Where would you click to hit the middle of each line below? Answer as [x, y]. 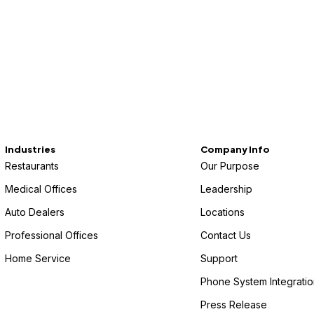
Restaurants [32, 166]
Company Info [235, 149]
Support [219, 258]
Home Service [37, 258]
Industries [30, 149]
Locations [222, 212]
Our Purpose [230, 166]
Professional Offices [51, 235]
